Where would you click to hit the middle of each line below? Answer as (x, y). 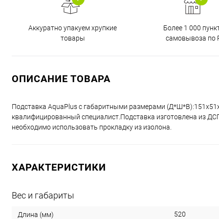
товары (73, 38)
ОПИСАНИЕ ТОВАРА (61, 78)
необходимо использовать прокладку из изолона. (92, 127)
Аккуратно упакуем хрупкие (73, 28)
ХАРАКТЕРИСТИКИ (59, 167)
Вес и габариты (43, 195)
